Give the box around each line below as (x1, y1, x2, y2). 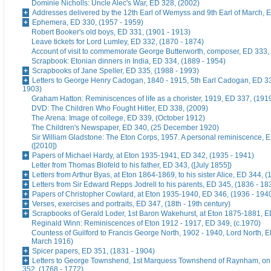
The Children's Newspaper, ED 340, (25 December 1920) (31, 123, 219, 132)
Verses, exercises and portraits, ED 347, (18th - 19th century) (32, 200, 230, 209)
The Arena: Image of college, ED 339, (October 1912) (31, 114, 205, 123)
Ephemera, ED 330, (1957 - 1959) (32, 18, 143, 27)
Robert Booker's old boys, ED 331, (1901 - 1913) (31, 28, 191, 37)
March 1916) (31, 237, 73, 246)
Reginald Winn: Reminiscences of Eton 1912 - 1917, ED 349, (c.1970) (31, 219, 261, 228)
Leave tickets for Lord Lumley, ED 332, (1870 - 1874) (31, 38, 204, 47)
